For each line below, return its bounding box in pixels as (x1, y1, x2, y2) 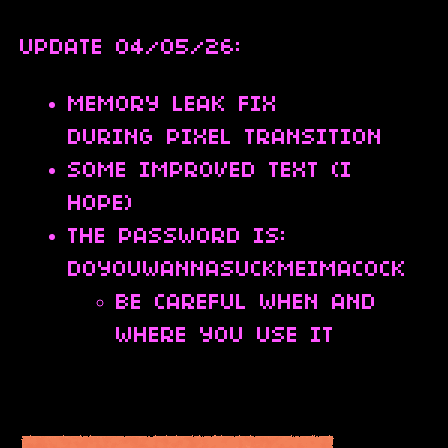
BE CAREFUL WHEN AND (116, 291, 377, 316)
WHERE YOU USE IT (116, 324, 335, 349)
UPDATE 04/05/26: (20, 36, 254, 61)
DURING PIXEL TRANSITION (68, 126, 383, 151)
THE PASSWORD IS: (68, 225, 287, 250)
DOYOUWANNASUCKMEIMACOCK (68, 258, 407, 283)
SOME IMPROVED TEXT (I (68, 159, 353, 184)
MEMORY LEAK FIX (68, 93, 278, 118)
